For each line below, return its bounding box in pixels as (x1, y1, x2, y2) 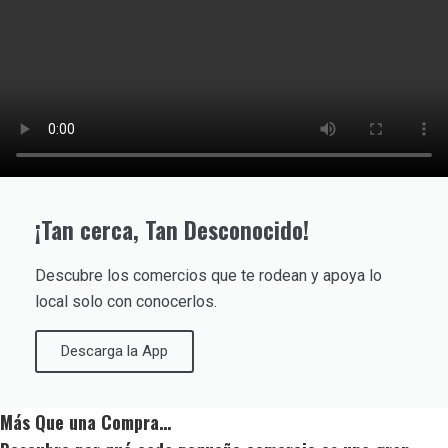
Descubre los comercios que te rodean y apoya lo (35, 266, 382, 285)
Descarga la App (61, 342, 168, 360)
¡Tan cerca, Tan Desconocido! (35, 213, 309, 247)
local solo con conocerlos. (35, 292, 217, 311)
